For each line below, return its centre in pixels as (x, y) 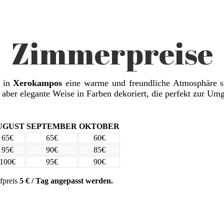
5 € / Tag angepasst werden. (66, 180)
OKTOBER (99, 126)
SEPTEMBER (52, 126)
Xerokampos (38, 83)
